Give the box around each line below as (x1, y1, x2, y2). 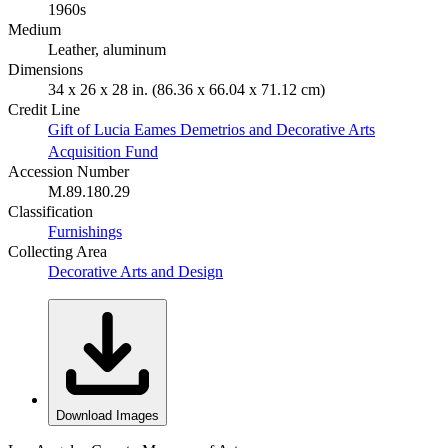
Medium (8, 20, 61, 38)
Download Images (56, 407, 159, 423)
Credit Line (8, 100, 80, 118)
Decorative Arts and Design (48, 262, 223, 280)
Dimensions (8, 60, 83, 78)
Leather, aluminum (48, 40, 166, 58)
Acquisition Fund (48, 142, 158, 160)
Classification (8, 202, 93, 220)
